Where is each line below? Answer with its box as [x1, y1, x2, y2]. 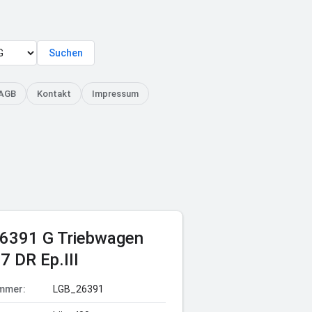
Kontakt [37, 88, 71, 99]
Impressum [92, 88, 139, 99]
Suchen [49, 47, 83, 58]
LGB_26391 [53, 283, 104, 295]
